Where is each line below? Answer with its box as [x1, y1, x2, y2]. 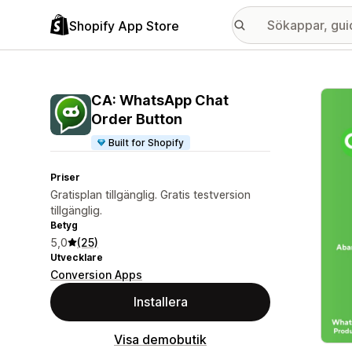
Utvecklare [50, 251, 103, 263]
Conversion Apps [50, 268, 142, 281]
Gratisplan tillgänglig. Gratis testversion [50, 188, 251, 201]
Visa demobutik [114, 332, 207, 347]
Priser [50, 171, 80, 183]
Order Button [91, 111, 182, 127]
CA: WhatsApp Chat [91, 92, 229, 108]
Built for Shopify [108, 137, 185, 148]
